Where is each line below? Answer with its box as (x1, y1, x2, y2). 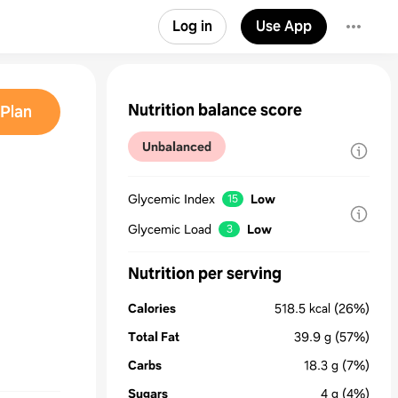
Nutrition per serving (128, 263, 282, 284)
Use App (256, 17, 312, 36)
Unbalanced (142, 139, 211, 155)
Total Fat (128, 329, 179, 345)
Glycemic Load (128, 221, 211, 237)
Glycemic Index (128, 191, 215, 207)
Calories (128, 300, 176, 316)
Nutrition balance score (128, 99, 302, 121)
